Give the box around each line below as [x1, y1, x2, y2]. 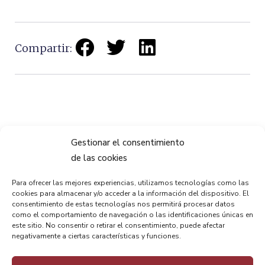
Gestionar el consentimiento [71, 137, 185, 148]
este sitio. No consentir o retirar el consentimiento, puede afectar [12, 221, 225, 230]
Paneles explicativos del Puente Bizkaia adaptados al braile [119, 148, 130, 167]
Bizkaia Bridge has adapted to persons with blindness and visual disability [210, 148, 221, 167]
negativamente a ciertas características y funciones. [12, 231, 181, 241]
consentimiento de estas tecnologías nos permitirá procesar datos [12, 199, 235, 209]
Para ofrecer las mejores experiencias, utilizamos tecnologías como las [12, 178, 249, 188]
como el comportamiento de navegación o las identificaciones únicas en [12, 210, 253, 219]
